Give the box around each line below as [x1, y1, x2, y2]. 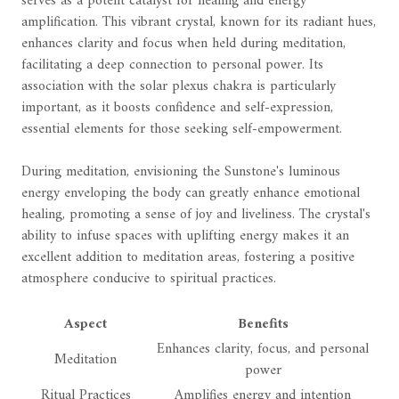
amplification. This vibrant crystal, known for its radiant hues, [21, 10, 376, 36]
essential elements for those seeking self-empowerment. [21, 117, 342, 142]
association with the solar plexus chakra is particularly [21, 74, 336, 100]
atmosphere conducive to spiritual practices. [21, 266, 276, 292]
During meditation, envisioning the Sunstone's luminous [21, 159, 340, 185]
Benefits [237, 312, 289, 338]
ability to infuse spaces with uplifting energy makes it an [21, 224, 349, 249]
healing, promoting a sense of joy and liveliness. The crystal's [21, 202, 370, 228]
